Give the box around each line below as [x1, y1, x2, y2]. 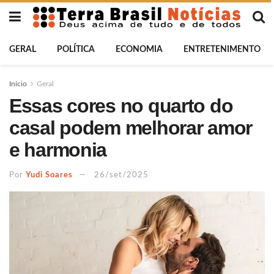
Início [9, 80, 27, 87]
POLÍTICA [57, 45, 95, 54]
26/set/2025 [94, 171, 149, 179]
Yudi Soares [26, 171, 73, 179]
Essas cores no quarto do [9, 95, 233, 117]
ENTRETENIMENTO [183, 45, 261, 54]
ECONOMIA [116, 45, 163, 54]
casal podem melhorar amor [9, 117, 252, 139]
